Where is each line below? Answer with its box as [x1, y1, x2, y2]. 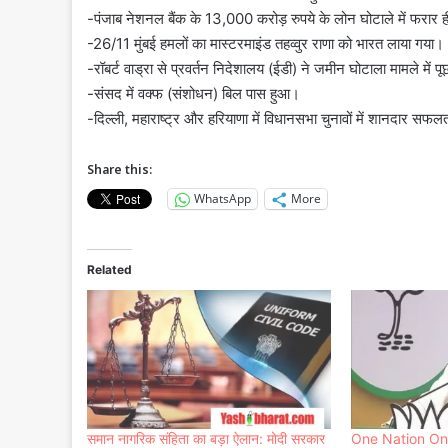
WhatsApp [194, 190, 251, 208]
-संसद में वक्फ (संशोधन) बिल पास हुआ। [87, 83, 300, 103]
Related [87, 261, 132, 277]
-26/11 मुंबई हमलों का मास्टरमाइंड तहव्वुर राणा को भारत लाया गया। [87, 33, 444, 53]
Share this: [87, 160, 152, 178]
